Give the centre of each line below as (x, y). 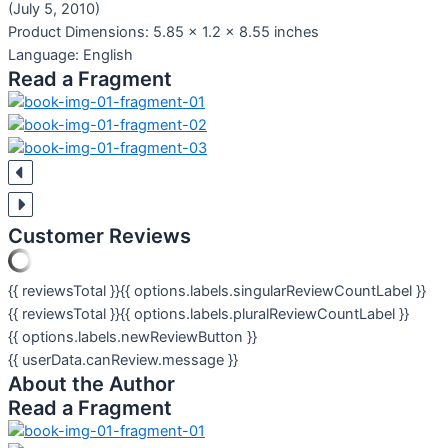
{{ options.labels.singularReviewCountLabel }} (273, 291)
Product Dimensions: (78, 32)
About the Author (91, 384)
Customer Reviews (99, 236)
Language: (43, 55)
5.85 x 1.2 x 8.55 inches (236, 32)
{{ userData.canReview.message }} (123, 360)
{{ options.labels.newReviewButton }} (132, 337)
